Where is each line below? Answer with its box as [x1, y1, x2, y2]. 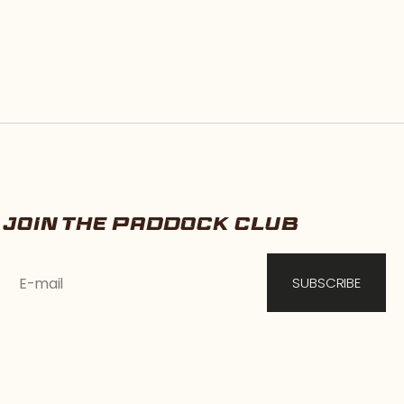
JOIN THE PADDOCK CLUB [3, 211, 298, 237]
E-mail [19, 272, 64, 293]
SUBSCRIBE [292, 272, 361, 292]
